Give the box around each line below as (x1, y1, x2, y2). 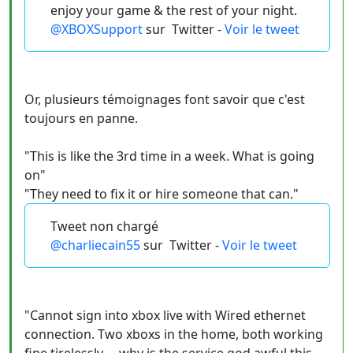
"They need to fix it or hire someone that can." (24, 185, 299, 203)
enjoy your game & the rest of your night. (50, 2, 297, 19)
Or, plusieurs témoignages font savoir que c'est (24, 91, 305, 108)
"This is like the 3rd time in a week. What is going (24, 147, 314, 165)
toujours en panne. (24, 110, 138, 127)
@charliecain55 (50, 236, 140, 254)
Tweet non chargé (50, 217, 158, 235)
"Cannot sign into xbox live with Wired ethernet (24, 307, 306, 324)
